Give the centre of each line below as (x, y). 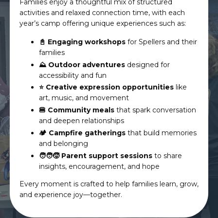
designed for (147, 64)
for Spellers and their (161, 42)
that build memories (161, 133)
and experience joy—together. (71, 194)
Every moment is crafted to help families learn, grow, (109, 184)
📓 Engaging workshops (82, 42)
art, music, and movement (84, 98)
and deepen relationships (82, 121)
